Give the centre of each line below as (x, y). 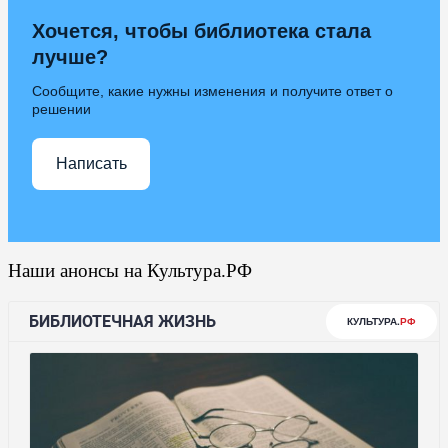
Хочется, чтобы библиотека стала (201, 30)
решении (61, 108)
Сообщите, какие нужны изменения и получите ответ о (212, 90)
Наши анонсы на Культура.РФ (130, 271)
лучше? (70, 56)
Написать (91, 164)
